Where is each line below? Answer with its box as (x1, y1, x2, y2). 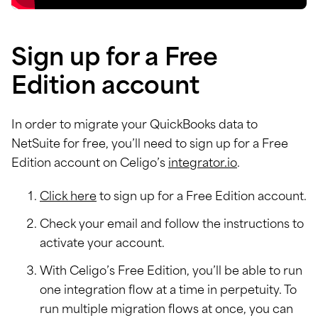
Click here (40, 192, 97, 203)
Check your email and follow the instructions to (40, 219, 304, 231)
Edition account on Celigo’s (11, 158, 168, 170)
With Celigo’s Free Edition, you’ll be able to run (40, 266, 302, 278)
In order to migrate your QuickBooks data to (11, 120, 258, 131)
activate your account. (40, 238, 165, 250)
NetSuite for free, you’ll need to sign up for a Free (11, 139, 288, 150)
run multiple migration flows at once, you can (40, 305, 293, 316)
